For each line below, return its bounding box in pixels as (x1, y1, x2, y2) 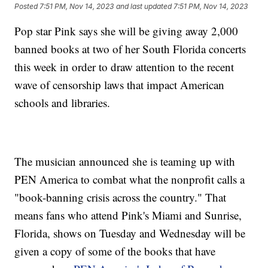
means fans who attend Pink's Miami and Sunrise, (14, 208, 242, 223)
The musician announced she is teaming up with (14, 154, 236, 169)
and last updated (116, 1, 172, 11)
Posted (14, 1, 40, 11)
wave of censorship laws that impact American (14, 77, 225, 93)
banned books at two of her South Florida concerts (14, 41, 246, 57)
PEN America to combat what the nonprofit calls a (14, 172, 245, 187)
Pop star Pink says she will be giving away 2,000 (14, 23, 239, 39)
